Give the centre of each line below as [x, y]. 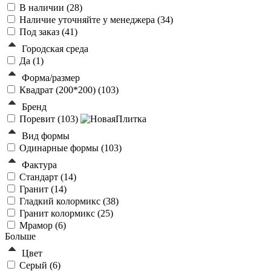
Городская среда [55, 49]
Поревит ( [40, 119]
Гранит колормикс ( [60, 214]
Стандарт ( [41, 177]
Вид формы [46, 136]
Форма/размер [51, 78]
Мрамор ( [39, 226]
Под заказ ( [42, 32]
